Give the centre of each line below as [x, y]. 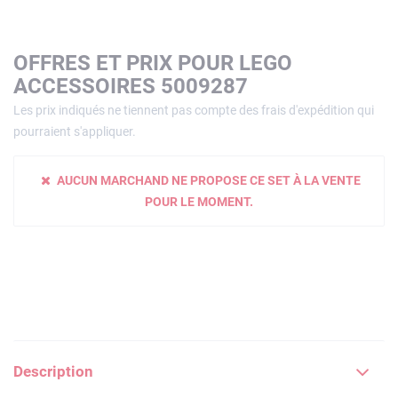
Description [53, 371]
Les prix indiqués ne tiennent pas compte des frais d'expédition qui [194, 110]
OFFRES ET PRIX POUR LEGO [153, 63]
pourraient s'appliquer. [75, 131]
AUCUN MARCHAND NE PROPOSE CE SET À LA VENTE [207, 180]
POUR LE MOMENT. [199, 201]
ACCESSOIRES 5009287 [131, 86]
